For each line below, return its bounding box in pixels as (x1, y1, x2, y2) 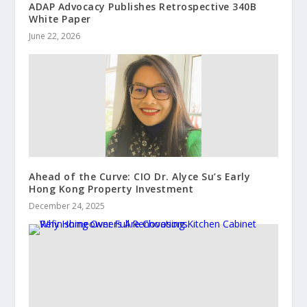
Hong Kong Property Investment (29, 182, 194, 195)
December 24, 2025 (29, 199, 106, 212)
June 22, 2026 (29, 29, 81, 42)
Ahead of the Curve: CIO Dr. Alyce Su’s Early (29, 169, 251, 183)
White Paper (29, 12, 91, 25)
